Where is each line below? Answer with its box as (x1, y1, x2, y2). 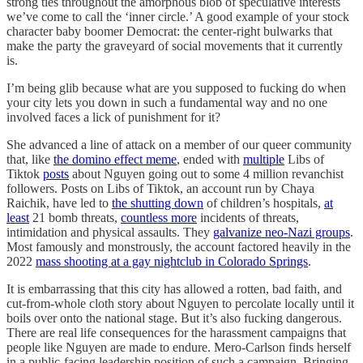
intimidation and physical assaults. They (6, 225, 213, 240)
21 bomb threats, (29, 211, 121, 225)
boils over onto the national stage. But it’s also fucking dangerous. (6, 311, 342, 326)
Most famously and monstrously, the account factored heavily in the (6, 240, 351, 254)
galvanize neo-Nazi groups (213, 225, 350, 240)
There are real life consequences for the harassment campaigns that (6, 326, 346, 340)
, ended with (177, 152, 243, 167)
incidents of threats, (197, 211, 299, 225)
